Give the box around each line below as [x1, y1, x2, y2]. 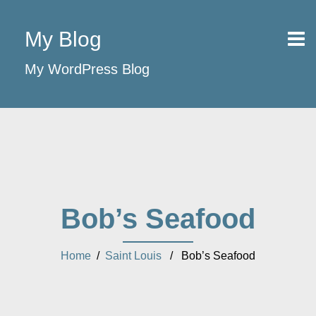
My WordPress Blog [25, 61, 150, 77]
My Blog [25, 28, 102, 51]
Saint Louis [105, 250, 162, 262]
